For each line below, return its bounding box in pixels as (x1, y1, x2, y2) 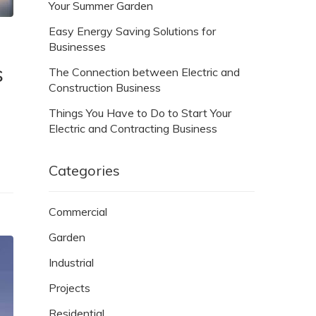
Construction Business (49, 80, 161, 95)
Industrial (49, 255, 94, 269)
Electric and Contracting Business (49, 121, 217, 135)
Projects (49, 280, 90, 295)
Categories (49, 161, 120, 179)
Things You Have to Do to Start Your (49, 105, 231, 120)
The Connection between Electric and (49, 64, 240, 79)
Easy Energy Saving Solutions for (49, 23, 216, 38)
